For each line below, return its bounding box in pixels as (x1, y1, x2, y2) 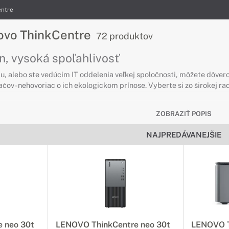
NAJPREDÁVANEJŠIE (146, 130, 221, 139)
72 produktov (96, 31, 153, 41)
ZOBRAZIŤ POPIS (155, 110, 212, 118)
